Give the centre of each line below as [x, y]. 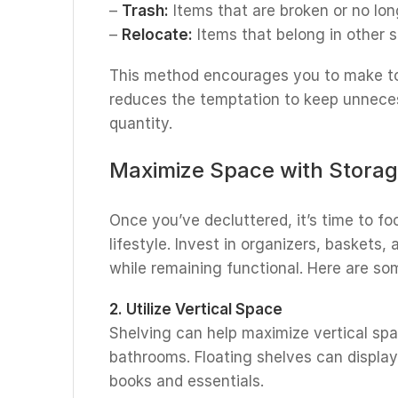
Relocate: [157, 35]
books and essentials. [187, 381]
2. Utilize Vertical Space [196, 309]
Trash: [145, 11]
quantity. [141, 123]
